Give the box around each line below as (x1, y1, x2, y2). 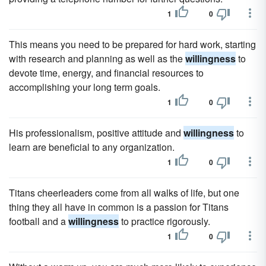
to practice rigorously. (119, 214, 210, 228)
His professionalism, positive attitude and (9, 126, 183, 140)
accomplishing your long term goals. (9, 80, 160, 94)
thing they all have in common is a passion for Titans (9, 200, 229, 214)
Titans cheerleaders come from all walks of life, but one (9, 186, 239, 199)
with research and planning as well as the (9, 52, 185, 65)
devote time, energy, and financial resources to (9, 66, 204, 80)
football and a (9, 214, 68, 228)
